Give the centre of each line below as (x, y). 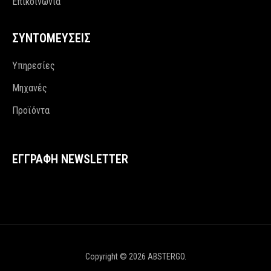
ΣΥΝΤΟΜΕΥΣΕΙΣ (51, 38)
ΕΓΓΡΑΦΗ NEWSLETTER (70, 159)
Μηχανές (30, 88)
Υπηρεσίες (34, 66)
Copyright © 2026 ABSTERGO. (135, 256)
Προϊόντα (31, 110)
